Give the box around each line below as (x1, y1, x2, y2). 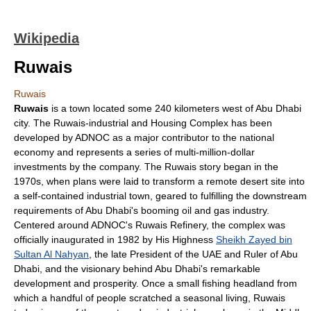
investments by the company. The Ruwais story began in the (14, 161, 278, 172)
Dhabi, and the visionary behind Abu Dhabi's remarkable (14, 263, 260, 274)
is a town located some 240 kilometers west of (49, 103, 255, 114)
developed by (14, 132, 75, 143)
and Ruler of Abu (221, 249, 298, 260)
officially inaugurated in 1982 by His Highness (14, 234, 216, 245)
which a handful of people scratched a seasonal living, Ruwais (14, 292, 285, 303)
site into (268, 176, 305, 187)
